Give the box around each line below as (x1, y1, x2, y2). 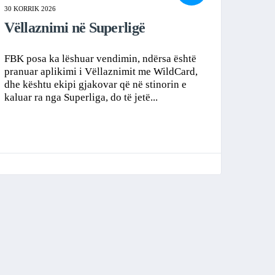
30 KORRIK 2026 (4, 5, 56, 13)
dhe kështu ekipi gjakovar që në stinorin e (4, 78, 187, 90)
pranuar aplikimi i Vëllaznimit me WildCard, (4, 65, 198, 77)
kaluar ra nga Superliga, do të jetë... (4, 91, 158, 103)
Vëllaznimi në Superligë (4, 20, 145, 36)
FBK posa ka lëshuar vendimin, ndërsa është (4, 52, 196, 64)
